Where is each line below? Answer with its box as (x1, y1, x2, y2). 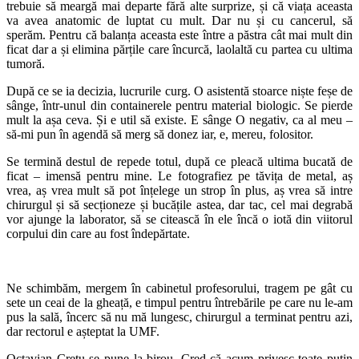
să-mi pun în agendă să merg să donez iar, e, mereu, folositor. (6, 127, 313, 141)
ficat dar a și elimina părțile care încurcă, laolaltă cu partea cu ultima (6, 42, 353, 56)
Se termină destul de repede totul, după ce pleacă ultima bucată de (6, 154, 353, 168)
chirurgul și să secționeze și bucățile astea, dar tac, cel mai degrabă (6, 197, 353, 212)
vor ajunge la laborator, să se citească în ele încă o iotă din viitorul (6, 212, 353, 226)
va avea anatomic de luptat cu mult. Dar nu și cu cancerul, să (6, 13, 353, 27)
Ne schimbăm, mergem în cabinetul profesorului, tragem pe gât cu (6, 280, 353, 295)
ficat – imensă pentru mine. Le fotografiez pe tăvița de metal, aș (6, 168, 353, 183)
